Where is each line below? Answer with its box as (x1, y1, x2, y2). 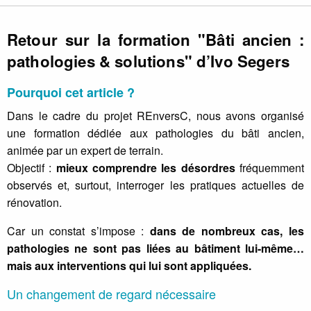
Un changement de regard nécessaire (7, 284, 216, 303)
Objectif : (7, 159, 56, 176)
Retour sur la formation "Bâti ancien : (7, 28, 304, 51)
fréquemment (235, 159, 305, 176)
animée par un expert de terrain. (7, 142, 163, 158)
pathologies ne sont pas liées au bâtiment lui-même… (7, 239, 304, 256)
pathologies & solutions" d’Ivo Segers (7, 49, 289, 72)
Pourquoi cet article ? (7, 83, 135, 101)
